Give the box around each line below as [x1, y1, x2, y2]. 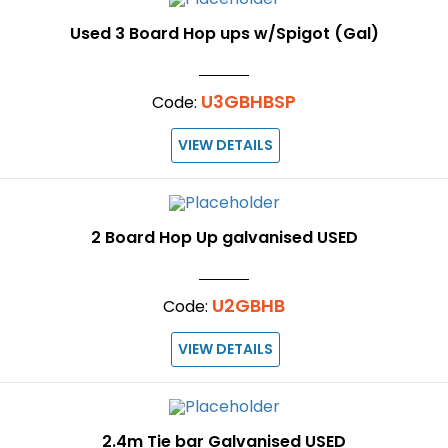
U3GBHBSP [201, 89, 296, 115]
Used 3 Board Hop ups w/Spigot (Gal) [69, 22, 379, 46]
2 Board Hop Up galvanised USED [90, 226, 358, 249]
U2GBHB [212, 293, 285, 318]
